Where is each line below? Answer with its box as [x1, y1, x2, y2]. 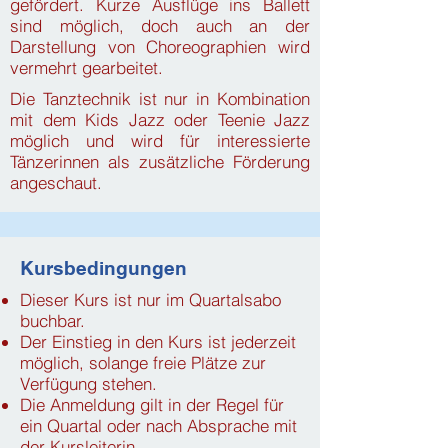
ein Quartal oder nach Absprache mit [20, 415, 297, 436]
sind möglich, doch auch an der [10, 15, 310, 36]
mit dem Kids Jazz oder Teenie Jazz [10, 109, 310, 130]
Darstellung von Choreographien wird [10, 36, 310, 57]
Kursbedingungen [20, 257, 187, 279]
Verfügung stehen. [20, 373, 157, 394]
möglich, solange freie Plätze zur [20, 352, 266, 373]
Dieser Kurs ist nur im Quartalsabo [20, 289, 281, 310]
